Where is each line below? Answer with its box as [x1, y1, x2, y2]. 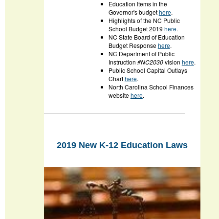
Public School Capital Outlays [108, 66, 187, 75]
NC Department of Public [108, 49, 175, 58]
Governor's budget [108, 8, 159, 17]
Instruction [108, 58, 137, 66]
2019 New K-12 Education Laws [57, 140, 188, 150]
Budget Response [108, 41, 158, 50]
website [108, 91, 131, 100]
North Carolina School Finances [108, 83, 194, 91]
